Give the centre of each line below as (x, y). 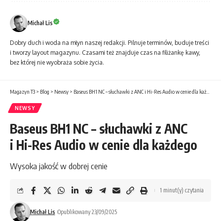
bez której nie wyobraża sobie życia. (57, 62)
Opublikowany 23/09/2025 (87, 212)
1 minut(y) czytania (182, 190)
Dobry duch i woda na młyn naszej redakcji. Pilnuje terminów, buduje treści (110, 42)
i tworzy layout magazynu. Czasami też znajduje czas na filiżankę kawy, (105, 52)
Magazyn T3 (22, 91)
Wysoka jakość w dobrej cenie (59, 166)
